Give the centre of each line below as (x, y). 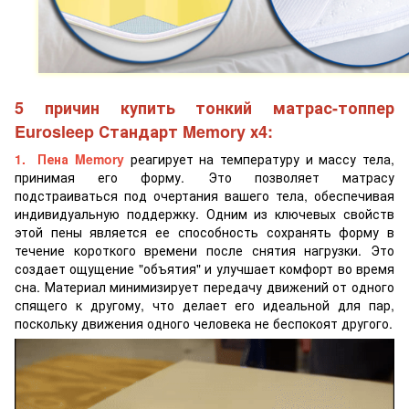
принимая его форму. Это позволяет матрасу (204, 178)
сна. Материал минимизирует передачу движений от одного (204, 287)
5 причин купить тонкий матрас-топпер (204, 108)
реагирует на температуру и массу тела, (262, 159)
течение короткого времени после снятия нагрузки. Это (204, 251)
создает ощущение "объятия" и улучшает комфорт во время (204, 269)
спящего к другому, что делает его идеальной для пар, (204, 305)
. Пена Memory (73, 159)
